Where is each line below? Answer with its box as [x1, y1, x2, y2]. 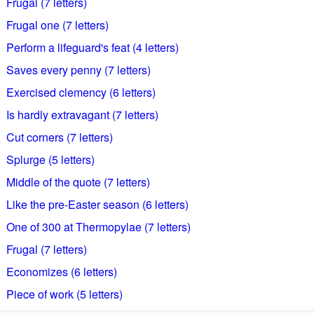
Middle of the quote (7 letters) [6, 174, 150, 190]
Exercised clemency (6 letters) [6, 84, 156, 100]
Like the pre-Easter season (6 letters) [6, 196, 189, 212]
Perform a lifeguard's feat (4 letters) [6, 39, 179, 55]
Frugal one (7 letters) [6, 17, 109, 33]
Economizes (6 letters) [6, 264, 117, 280]
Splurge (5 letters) [6, 151, 95, 168]
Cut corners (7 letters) [6, 129, 113, 145]
